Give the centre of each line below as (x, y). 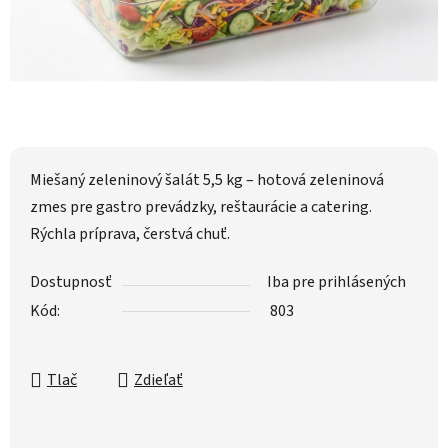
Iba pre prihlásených (336, 282)
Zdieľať (158, 380)
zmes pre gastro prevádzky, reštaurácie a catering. (201, 207)
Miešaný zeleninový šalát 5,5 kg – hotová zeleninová (207, 180)
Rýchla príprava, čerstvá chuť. (130, 234)
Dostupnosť (71, 282)
